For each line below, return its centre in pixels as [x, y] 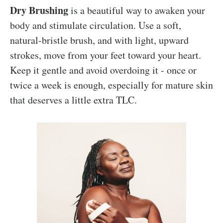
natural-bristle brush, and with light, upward [99, 40]
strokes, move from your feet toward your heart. [106, 55]
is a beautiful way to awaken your [137, 10]
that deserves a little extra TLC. [73, 100]
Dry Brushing [39, 10]
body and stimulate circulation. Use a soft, [96, 25]
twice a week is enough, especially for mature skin [111, 85]
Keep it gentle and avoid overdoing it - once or [103, 70]
